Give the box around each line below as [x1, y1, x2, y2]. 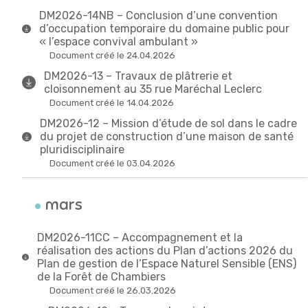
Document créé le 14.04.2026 [49, 98, 174, 109]
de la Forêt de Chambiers [36, 270, 166, 284]
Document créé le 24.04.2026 [49, 50, 175, 61]
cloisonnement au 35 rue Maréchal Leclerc [43, 82, 262, 96]
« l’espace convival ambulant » [38, 35, 198, 49]
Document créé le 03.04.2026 [49, 158, 175, 169]
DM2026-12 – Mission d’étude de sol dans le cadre [39, 117, 297, 131]
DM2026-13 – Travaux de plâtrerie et [43, 69, 232, 83]
